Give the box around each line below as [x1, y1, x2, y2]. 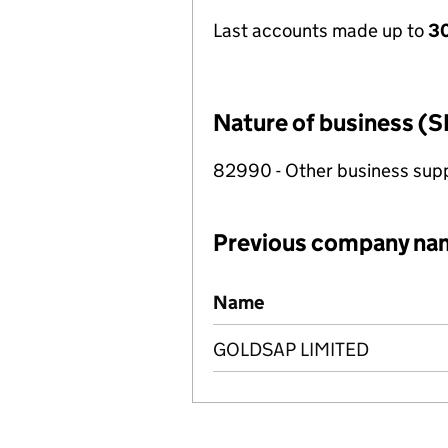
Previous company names [217, 279, 424, 302]
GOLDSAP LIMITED [213, 338, 369, 361]
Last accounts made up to [213, 19, 428, 42]
